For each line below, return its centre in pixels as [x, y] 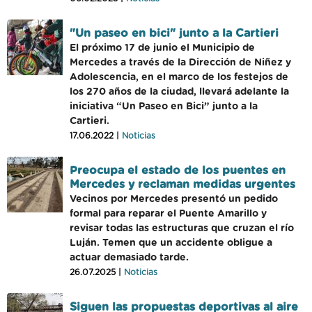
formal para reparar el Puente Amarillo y [168, 214]
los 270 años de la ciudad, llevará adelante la [179, 92]
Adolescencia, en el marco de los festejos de [179, 77]
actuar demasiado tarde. [129, 258]
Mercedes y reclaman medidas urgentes [182, 185]
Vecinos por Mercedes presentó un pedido [174, 199]
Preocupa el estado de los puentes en [178, 171]
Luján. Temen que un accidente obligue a [171, 243]
